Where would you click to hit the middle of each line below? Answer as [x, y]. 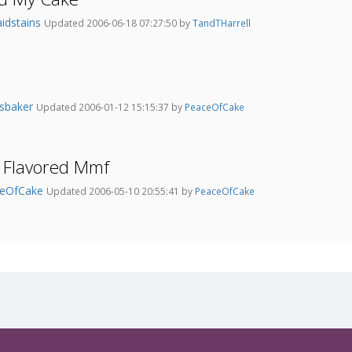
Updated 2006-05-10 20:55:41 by [121, 191]
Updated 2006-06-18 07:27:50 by [118, 23]
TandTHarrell [222, 23]
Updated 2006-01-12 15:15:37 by [110, 107]
